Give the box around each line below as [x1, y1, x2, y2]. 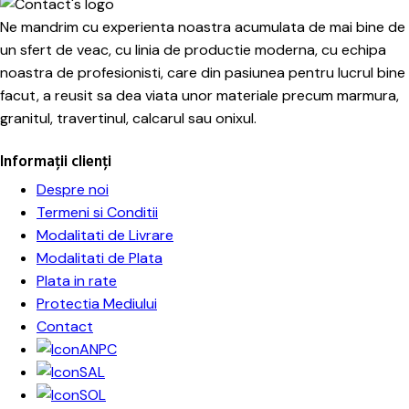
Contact [37, 316, 93, 336]
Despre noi [37, 179, 109, 199]
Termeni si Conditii [37, 202, 158, 222]
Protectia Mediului [37, 293, 157, 313]
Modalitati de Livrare [37, 225, 173, 245]
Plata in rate [37, 270, 117, 290]
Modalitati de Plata [37, 247, 163, 267]
